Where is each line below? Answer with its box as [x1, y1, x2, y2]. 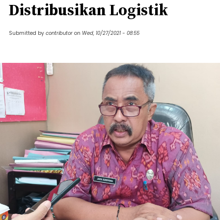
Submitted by [9, 29, 46, 37]
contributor [46, 29, 73, 37]
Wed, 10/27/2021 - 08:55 [82, 29, 139, 37]
